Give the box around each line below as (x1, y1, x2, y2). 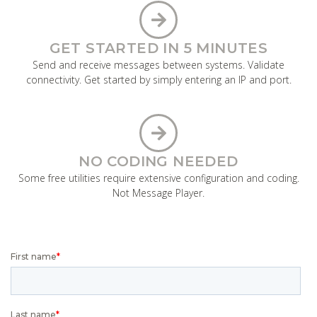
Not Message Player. (113, 185, 204, 200)
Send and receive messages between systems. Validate (33, 57, 284, 71)
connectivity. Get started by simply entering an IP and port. (25, 72, 292, 86)
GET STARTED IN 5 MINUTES (49, 39, 268, 57)
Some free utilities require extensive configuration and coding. (18, 171, 299, 185)
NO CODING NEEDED (79, 152, 238, 170)
